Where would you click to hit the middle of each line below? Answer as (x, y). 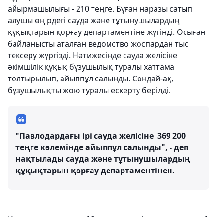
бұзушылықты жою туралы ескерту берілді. (89, 90)
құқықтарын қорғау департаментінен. (95, 170)
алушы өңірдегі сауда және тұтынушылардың (94, 20)
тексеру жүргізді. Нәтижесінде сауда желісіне (93, 55)
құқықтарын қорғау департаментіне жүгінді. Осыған (107, 32)
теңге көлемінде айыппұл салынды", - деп (102, 147)
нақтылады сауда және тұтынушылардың (103, 159)
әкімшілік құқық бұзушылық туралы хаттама (91, 67)
